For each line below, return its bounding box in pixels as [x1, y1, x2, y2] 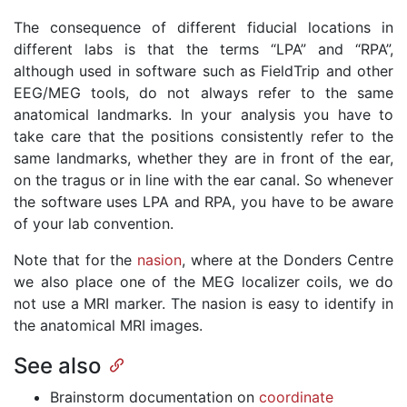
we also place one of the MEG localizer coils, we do [14, 273, 393, 292]
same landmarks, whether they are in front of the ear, [14, 149, 393, 168]
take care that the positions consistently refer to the [14, 127, 393, 146]
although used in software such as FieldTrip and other [14, 62, 393, 81]
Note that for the [14, 251, 138, 270]
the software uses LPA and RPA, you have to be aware [14, 193, 393, 212]
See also [14, 352, 101, 380]
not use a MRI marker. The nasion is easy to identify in [14, 294, 393, 313]
